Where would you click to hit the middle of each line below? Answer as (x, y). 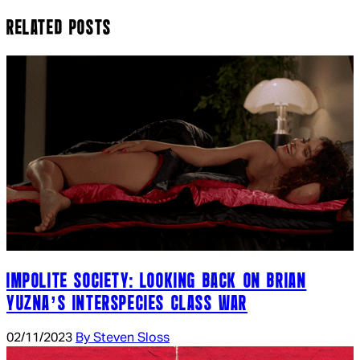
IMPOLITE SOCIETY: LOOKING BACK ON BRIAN (157, 282)
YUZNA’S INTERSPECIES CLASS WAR (127, 304)
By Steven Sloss (123, 338)
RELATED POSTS (59, 29)
